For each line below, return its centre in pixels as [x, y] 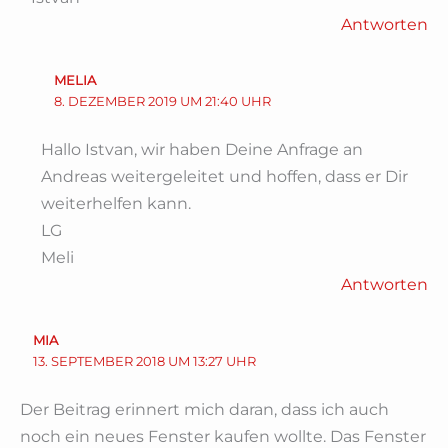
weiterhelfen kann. [116, 203]
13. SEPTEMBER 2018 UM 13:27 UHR [144, 360]
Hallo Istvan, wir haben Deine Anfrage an [202, 149]
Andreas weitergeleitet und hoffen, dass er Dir [225, 176]
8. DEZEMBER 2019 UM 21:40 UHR [162, 101]
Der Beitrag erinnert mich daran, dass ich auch [204, 409]
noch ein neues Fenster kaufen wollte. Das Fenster [223, 436]
